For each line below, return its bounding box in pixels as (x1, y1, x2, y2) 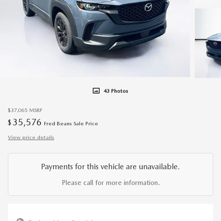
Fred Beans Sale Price (44, 120, 98, 127)
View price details (8, 134, 54, 141)
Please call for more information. (61, 178, 160, 186)
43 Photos (104, 87, 128, 94)
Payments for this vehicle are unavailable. (41, 161, 180, 171)
